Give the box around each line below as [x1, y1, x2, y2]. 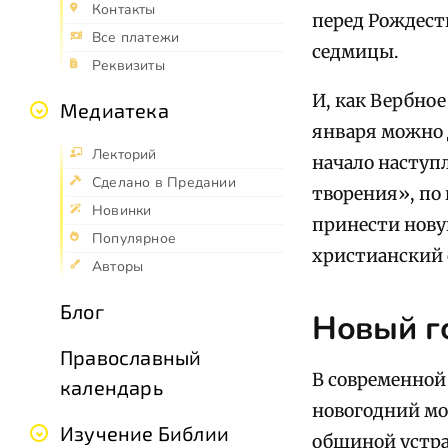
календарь [60, 375, 163, 400]
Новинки [92, 201, 152, 221]
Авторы [92, 257, 144, 277]
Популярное [92, 229, 177, 249]
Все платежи [92, 28, 180, 48]
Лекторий [92, 145, 157, 165]
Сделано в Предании [92, 173, 236, 193]
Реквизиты [92, 56, 165, 76]
